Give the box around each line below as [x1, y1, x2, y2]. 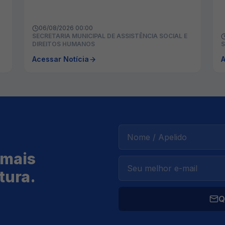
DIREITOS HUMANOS [32, 40, 95, 48]
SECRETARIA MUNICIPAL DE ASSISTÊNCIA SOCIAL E [32, 32, 187, 40]
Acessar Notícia [32, 55, 89, 64]
